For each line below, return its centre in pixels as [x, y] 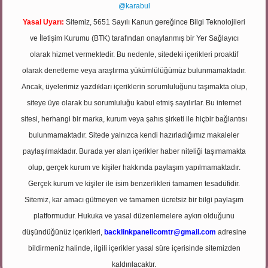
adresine [231, 232]
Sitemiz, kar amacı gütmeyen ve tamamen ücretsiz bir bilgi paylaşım [134, 200]
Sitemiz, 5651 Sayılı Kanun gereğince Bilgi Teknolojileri [155, 22]
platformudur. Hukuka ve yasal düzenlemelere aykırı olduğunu [134, 216]
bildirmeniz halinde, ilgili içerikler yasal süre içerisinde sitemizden [134, 248]
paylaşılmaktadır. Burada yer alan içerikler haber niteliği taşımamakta [134, 151]
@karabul [134, 6]
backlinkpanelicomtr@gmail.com [160, 232]
